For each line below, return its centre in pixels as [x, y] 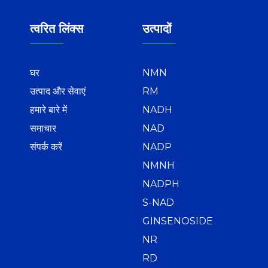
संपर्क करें [46, 147]
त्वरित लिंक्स [57, 28]
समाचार [43, 128]
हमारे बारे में [48, 109]
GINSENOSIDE [178, 221]
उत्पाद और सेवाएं [58, 91]
